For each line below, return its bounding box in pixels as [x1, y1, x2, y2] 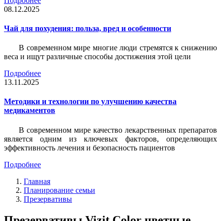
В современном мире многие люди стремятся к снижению [19, 43, 217, 52]
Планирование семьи [24, 185, 95, 194]
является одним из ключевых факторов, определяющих [4, 134, 217, 143]
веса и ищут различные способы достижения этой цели [4, 52, 191, 61]
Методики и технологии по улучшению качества [4, 97, 177, 106]
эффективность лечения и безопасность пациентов [4, 143, 175, 152]
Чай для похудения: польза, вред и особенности [4, 24, 171, 33]
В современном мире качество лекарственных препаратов [19, 125, 217, 134]
